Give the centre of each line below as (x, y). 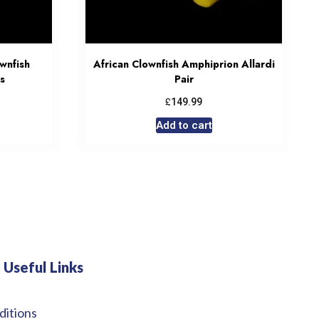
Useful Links (43, 267)
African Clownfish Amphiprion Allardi (184, 64)
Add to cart (184, 126)
